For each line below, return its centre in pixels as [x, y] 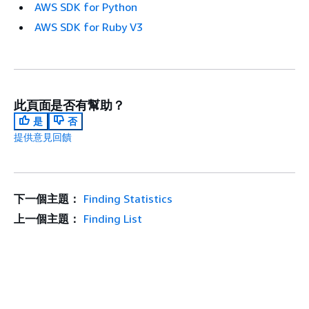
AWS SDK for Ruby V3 [89, 27]
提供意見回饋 [43, 137]
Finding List [112, 219]
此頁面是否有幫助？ [69, 105]
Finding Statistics [128, 199]
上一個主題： [47, 219]
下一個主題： [47, 199]
